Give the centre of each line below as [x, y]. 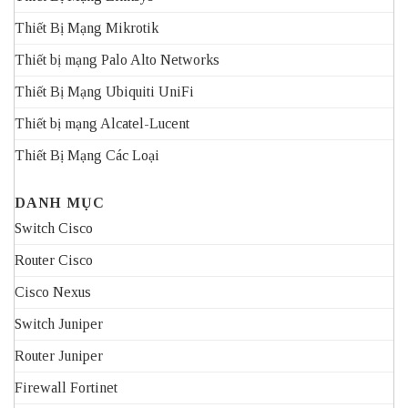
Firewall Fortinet [66, 388]
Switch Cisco [54, 229]
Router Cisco [54, 260]
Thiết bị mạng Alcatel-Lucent [102, 124]
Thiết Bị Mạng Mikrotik [87, 28]
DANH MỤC [60, 203]
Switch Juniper [59, 324]
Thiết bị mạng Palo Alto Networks [117, 60]
